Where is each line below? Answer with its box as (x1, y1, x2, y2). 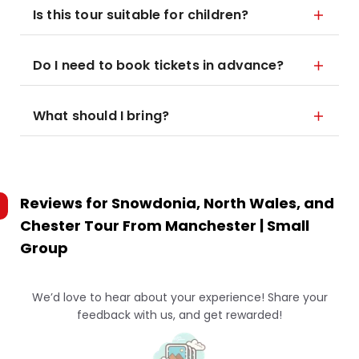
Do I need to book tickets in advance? (33, 56, 284, 75)
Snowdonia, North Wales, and (111, 193, 334, 213)
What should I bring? (33, 107, 169, 125)
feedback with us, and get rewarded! (77, 307, 282, 323)
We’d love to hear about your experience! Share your (31, 289, 328, 305)
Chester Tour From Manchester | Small (20, 216, 309, 236)
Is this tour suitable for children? (33, 6, 249, 24)
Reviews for (20, 193, 111, 213)
